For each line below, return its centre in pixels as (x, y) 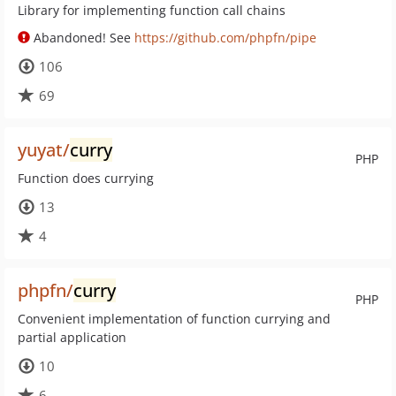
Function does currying (86, 178)
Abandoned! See (82, 38)
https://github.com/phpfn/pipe (225, 38)
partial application (72, 337)
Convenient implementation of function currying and (174, 319)
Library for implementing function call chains (152, 10)
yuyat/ (44, 150)
